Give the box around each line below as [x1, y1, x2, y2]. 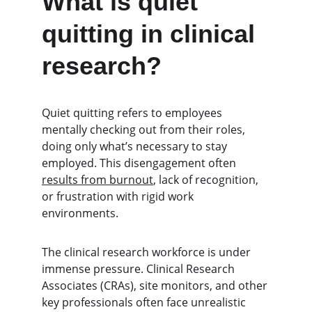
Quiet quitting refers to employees [42, 105, 225, 120]
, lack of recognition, [153, 172, 261, 187]
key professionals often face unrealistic [42, 295, 249, 310]
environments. [42, 205, 118, 221]
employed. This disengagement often [42, 155, 239, 171]
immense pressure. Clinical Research [42, 261, 237, 276]
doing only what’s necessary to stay [42, 139, 230, 154]
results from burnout [42, 172, 153, 187]
